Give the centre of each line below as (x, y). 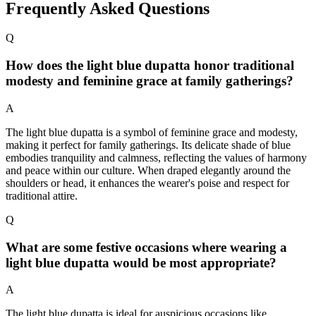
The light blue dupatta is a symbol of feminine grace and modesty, (152, 132)
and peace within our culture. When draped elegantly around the (148, 170)
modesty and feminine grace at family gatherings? (150, 81)
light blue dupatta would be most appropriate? (141, 262)
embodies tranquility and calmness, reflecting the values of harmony (156, 157)
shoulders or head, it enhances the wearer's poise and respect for (147, 183)
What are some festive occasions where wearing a (146, 247)
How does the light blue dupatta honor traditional (150, 66)
